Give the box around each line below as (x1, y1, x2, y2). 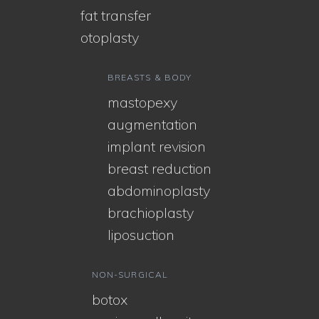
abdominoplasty (108, 181, 210, 199)
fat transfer (80, 6, 151, 24)
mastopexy (108, 93, 177, 111)
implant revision (108, 137, 206, 155)
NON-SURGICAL (92, 268, 167, 280)
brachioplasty (108, 203, 194, 221)
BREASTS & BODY (108, 71, 192, 83)
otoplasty (80, 28, 139, 46)
